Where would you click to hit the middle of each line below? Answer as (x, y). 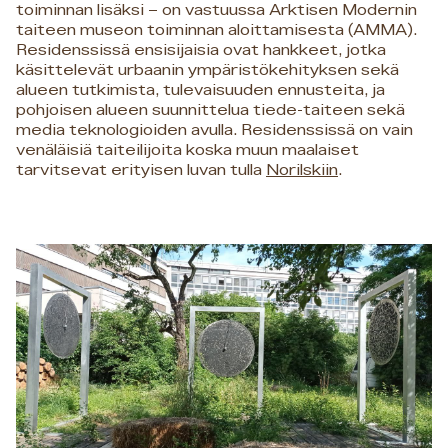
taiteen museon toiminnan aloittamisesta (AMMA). (216, 30)
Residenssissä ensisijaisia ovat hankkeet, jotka (201, 50)
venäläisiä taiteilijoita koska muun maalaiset (187, 150)
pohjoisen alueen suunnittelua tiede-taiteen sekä (210, 110)
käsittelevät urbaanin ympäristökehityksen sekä (207, 70)
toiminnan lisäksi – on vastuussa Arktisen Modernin (216, 10)
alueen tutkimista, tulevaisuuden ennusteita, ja (200, 90)
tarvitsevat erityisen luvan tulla (141, 170)
